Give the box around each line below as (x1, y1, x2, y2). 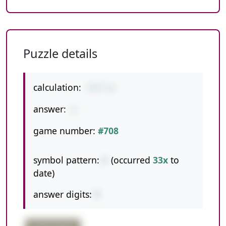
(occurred (111, 154, 150, 166)
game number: (33, 125, 95, 137)
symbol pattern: (33, 154, 99, 166)
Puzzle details (23, 45, 97, 62)
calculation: (33, 81, 81, 93)
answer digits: (33, 188, 92, 200)
